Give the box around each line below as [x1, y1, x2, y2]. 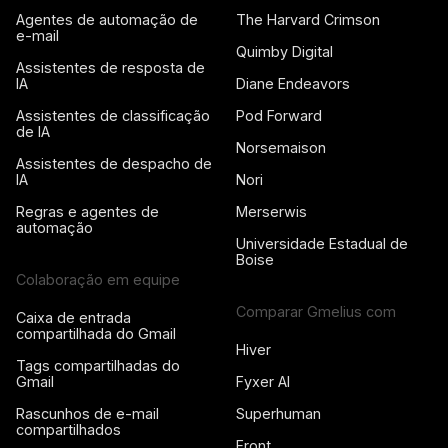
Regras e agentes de [16, 203, 159, 221]
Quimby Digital [236, 43, 333, 61]
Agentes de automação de [16, 11, 198, 29]
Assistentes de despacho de [16, 155, 212, 173]
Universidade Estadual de [236, 235, 408, 253]
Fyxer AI [236, 373, 290, 391]
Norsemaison [236, 139, 326, 157]
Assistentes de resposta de [16, 59, 205, 77]
